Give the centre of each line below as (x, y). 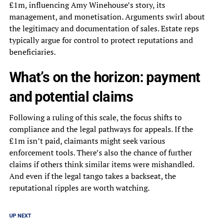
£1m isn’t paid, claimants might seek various (87, 141)
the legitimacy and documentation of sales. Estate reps (104, 29)
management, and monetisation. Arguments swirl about (107, 17)
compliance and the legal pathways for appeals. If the (101, 129)
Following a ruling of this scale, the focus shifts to (95, 118)
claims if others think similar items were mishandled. (101, 164)
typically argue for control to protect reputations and (101, 40)
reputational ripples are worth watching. (79, 188)
